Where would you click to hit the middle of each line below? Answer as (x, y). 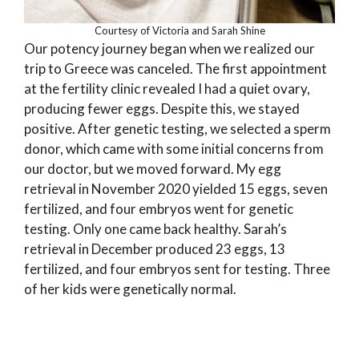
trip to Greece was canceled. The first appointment (175, 68)
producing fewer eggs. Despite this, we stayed (162, 108)
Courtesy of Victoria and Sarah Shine (179, 30)
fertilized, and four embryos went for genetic (159, 208)
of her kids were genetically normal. (130, 288)
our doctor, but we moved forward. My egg (153, 168)
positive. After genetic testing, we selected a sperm (177, 128)
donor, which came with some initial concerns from (174, 148)
